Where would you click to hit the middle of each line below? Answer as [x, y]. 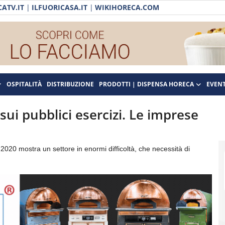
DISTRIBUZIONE [70, 84]
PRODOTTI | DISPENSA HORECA [146, 84]
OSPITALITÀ [24, 84]
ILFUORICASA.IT [60, 7]
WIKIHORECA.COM [127, 7]
